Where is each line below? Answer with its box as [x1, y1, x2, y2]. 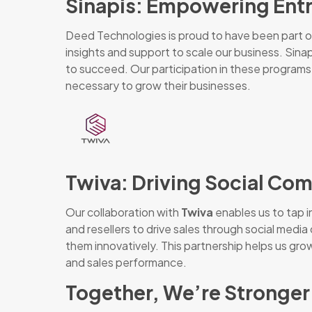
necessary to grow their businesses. [65, 78, 251, 93]
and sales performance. [65, 255, 187, 270]
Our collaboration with [65, 205, 181, 219]
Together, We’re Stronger [65, 280, 310, 304]
